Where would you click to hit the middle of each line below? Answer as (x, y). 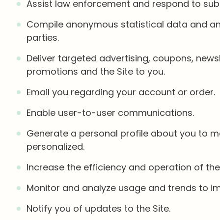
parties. (42, 38)
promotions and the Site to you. (96, 71)
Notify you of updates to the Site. (98, 208)
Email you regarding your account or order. (121, 92)
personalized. (55, 147)
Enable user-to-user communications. (110, 113)
